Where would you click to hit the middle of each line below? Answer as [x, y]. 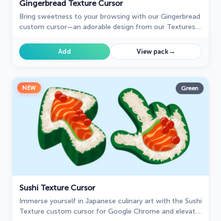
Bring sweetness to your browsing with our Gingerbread [110, 17]
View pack [152, 52]
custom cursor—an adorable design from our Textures [107, 27]
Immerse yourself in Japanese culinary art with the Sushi [110, 201]
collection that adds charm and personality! [90, 37]
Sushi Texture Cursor [57, 188]
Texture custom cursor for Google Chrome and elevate [109, 212]
